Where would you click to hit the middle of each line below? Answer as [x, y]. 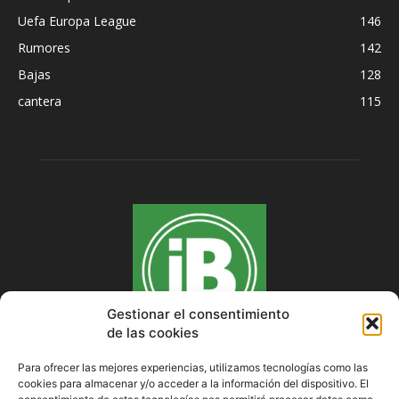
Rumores [44, 47]
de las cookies [153, 333]
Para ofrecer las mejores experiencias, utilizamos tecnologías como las [193, 367]
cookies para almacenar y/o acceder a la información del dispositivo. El [193, 383]
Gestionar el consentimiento [198, 314]
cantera [40, 101]
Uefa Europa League [77, 20]
